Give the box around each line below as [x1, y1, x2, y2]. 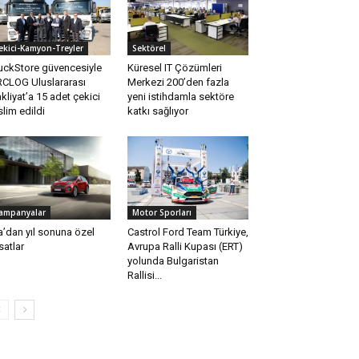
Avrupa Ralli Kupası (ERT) [127, 240, 243, 253]
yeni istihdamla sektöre [127, 91, 234, 103]
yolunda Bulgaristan [127, 255, 219, 268]
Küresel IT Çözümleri [127, 62, 222, 75]
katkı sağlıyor [127, 105, 188, 118]
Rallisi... [127, 269, 162, 282]
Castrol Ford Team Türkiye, [127, 226, 248, 239]
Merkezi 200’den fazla [127, 76, 229, 89]
